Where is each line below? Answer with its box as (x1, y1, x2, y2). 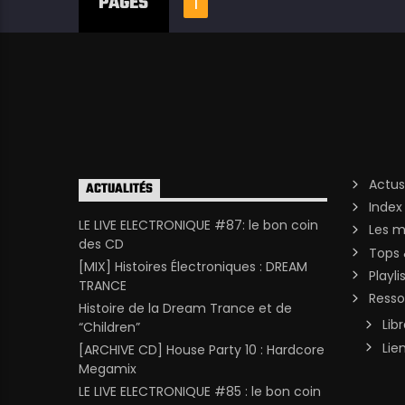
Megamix (79, 360, 137, 379)
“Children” (79, 317, 140, 336)
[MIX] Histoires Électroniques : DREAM (79, 257, 307, 276)
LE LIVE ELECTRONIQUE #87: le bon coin (79, 215, 318, 234)
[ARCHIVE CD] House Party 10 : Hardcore (79, 341, 325, 360)
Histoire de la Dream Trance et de (79, 298, 292, 317)
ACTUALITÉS (86, 179, 153, 201)
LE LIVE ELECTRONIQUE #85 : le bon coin (79, 382, 321, 401)
